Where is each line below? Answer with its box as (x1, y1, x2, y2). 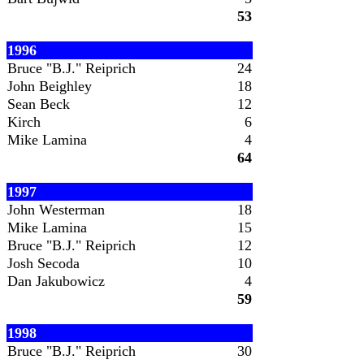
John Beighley (7, 78, 92, 94)
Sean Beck (7, 96, 70, 112)
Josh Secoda (7, 255, 80, 271)
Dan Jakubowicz (7, 273, 105, 289)
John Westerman (7, 201, 105, 218)
